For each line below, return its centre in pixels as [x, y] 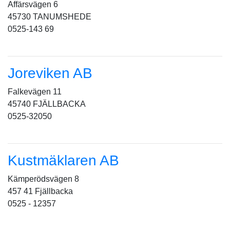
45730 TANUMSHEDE [50, 17]
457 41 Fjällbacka [40, 191]
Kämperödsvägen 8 [43, 179]
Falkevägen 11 [35, 92]
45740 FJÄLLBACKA [47, 104]
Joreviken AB [50, 73]
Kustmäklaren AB [63, 160]
